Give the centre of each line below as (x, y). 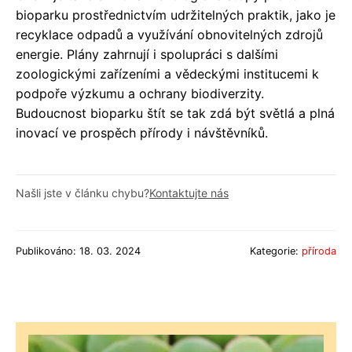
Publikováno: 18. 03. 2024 (78, 251)
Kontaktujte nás (189, 192)
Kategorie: (276, 251)
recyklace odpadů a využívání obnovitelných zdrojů (169, 34)
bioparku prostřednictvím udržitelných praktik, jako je (176, 15)
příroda (319, 251)
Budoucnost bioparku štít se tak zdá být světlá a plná (175, 113)
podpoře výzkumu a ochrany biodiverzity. (140, 93)
